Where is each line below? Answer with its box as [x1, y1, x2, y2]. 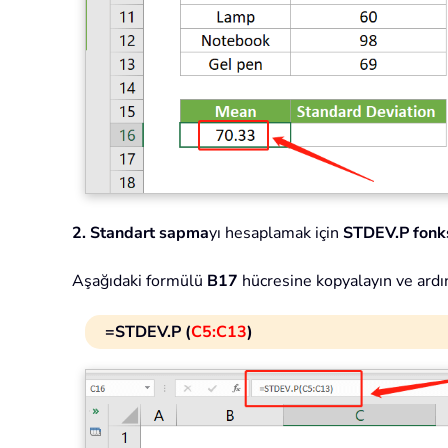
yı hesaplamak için [209, 221, 343, 244]
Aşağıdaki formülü [72, 269, 207, 292]
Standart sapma [90, 221, 209, 244]
